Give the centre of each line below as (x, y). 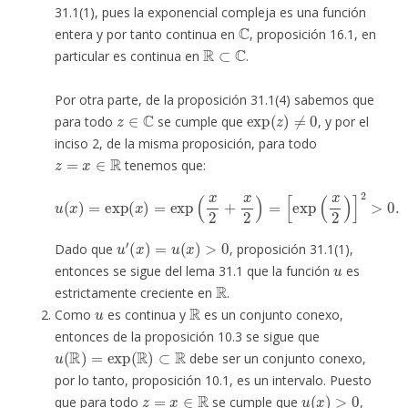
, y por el (343, 121)
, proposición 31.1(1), (291, 249)
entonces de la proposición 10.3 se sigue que (187, 336)
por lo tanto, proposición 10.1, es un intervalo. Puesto (213, 380)
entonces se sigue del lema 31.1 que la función (194, 270)
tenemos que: (164, 165)
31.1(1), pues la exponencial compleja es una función (210, 12)
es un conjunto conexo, (271, 314)
